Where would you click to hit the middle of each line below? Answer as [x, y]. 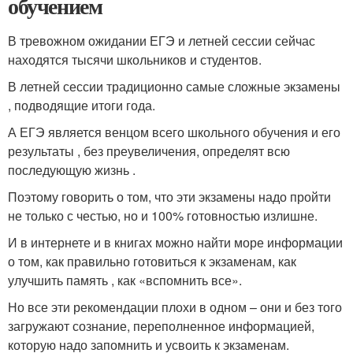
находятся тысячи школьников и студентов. [135, 60]
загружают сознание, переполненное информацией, [161, 326]
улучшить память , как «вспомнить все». [125, 281]
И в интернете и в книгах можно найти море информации [175, 243]
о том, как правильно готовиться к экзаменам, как [152, 262]
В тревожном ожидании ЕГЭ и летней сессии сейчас [162, 41]
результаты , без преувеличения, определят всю [149, 151]
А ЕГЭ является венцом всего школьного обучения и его [174, 132]
